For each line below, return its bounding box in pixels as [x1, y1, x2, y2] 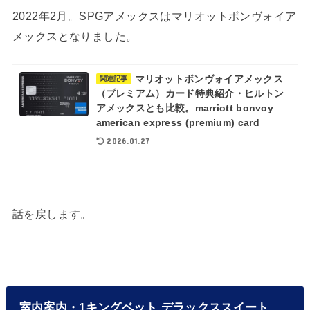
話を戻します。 [12, 208, 92, 221]
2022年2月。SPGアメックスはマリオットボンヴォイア [12, 10, 297, 23]
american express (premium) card [95, 117, 259, 129]
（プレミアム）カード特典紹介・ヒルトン [95, 88, 284, 100]
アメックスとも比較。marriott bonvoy [95, 102, 274, 114]
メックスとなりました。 [12, 30, 138, 43]
